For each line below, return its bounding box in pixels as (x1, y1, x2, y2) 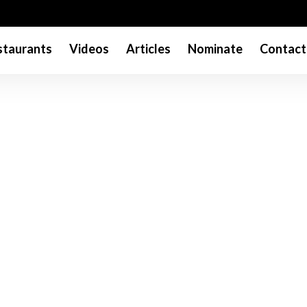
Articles (125, 41, 171, 57)
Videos (69, 41, 109, 57)
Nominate (187, 41, 243, 57)
